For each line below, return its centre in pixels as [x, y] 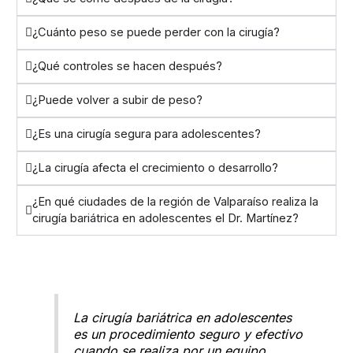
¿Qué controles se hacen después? [127, 67]
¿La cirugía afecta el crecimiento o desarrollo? [155, 168]
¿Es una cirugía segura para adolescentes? [146, 134]
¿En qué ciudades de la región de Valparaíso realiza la [175, 202]
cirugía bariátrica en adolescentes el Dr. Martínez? [165, 219]
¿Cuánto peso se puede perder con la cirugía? [156, 33]
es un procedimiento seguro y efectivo [188, 334]
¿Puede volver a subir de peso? [117, 100]
